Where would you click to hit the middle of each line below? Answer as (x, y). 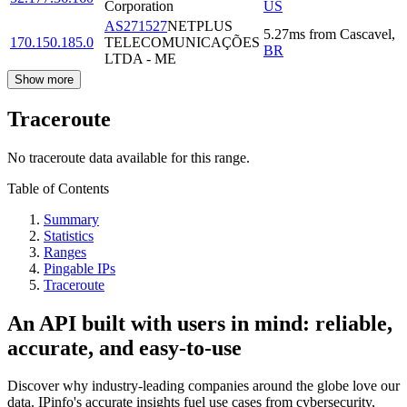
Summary (71, 219)
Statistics (69, 235)
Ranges (65, 252)
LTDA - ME (140, 58)
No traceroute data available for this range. (129, 157)
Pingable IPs (79, 268)
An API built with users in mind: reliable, (200, 323)
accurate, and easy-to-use (124, 347)
